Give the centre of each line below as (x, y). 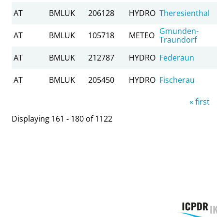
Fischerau (177, 80)
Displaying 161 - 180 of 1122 (62, 118)
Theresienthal (185, 13)
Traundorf (178, 39)
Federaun (177, 57)
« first (199, 101)
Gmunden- (179, 31)
